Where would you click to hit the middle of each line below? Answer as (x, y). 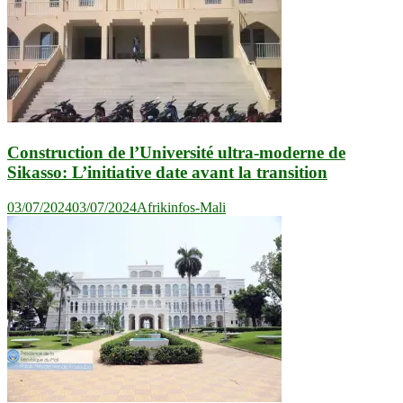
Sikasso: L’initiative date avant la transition (167, 172)
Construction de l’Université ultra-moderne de (176, 152)
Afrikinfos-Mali (181, 207)
